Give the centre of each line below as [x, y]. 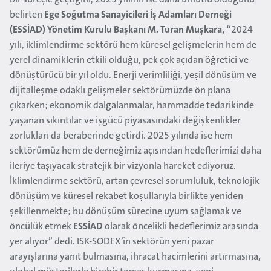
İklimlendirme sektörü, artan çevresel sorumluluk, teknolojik [135, 181]
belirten [27, 15]
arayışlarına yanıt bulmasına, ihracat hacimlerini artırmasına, [135, 257]
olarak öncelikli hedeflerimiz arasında [181, 227]
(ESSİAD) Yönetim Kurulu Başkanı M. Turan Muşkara [116, 30]
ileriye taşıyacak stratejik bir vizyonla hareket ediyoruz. [123, 166]
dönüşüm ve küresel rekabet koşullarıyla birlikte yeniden [126, 197]
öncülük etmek [41, 227]
